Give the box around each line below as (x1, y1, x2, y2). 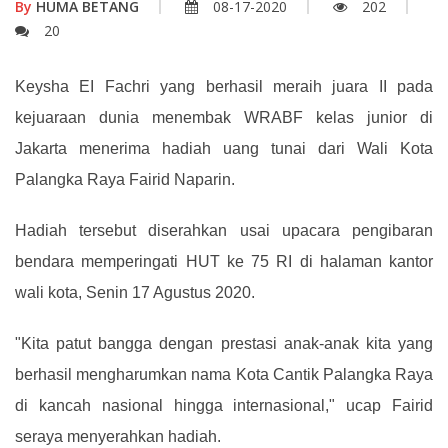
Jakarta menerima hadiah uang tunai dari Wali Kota (15, 140, 433, 158)
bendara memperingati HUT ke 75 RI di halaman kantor (15, 253, 433, 271)
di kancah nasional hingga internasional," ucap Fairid (15, 397, 433, 415)
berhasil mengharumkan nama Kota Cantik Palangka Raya (15, 366, 433, 384)
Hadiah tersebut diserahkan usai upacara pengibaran (15, 222, 433, 240)
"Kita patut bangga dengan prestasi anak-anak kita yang (15, 335, 433, 353)
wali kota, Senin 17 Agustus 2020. (15, 284, 255, 302)
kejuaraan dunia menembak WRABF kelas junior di (15, 109, 433, 127)
